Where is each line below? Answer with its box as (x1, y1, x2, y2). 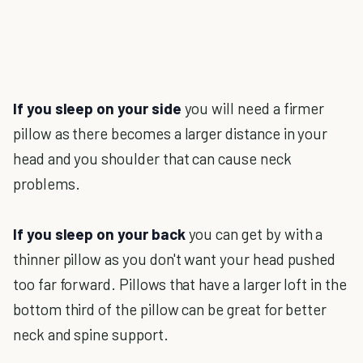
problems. (13, 174, 80, 193)
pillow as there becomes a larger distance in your (13, 124, 328, 143)
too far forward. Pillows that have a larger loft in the (13, 275, 347, 293)
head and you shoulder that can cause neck (13, 149, 292, 168)
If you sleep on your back (13, 224, 189, 243)
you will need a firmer (181, 99, 325, 117)
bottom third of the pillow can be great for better (13, 300, 327, 318)
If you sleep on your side (13, 99, 181, 117)
